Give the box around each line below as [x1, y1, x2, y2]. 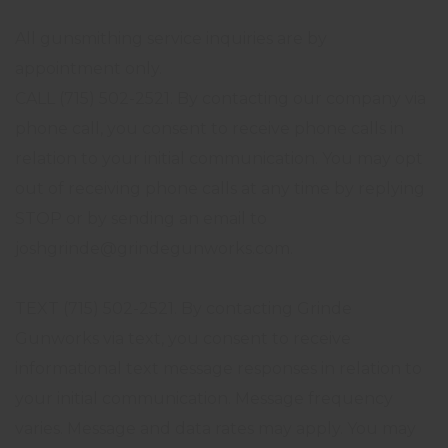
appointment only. [15, 58, 162, 78]
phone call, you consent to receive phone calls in [15, 118, 404, 138]
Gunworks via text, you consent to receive [15, 328, 351, 348]
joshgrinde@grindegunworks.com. [15, 238, 293, 258]
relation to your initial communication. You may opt [15, 148, 423, 168]
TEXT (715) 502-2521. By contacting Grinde [15, 298, 352, 318]
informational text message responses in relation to [15, 358, 422, 378]
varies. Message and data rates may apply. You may [15, 418, 416, 438]
